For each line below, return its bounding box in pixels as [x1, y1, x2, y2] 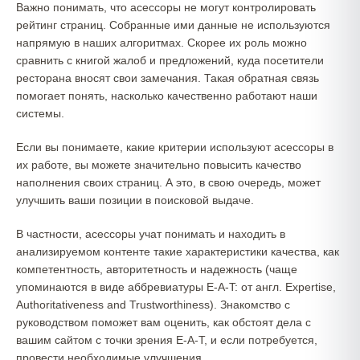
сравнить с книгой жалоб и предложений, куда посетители [16, 54, 324, 67]
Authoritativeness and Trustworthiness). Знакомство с [16, 298, 290, 311]
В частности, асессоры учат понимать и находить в [16, 227, 285, 240]
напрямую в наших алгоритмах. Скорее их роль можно [16, 36, 307, 49]
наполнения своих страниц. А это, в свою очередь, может [16, 176, 321, 189]
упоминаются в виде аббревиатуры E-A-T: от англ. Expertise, [16, 280, 336, 293]
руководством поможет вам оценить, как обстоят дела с [16, 316, 311, 329]
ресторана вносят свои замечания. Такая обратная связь [16, 72, 319, 84]
